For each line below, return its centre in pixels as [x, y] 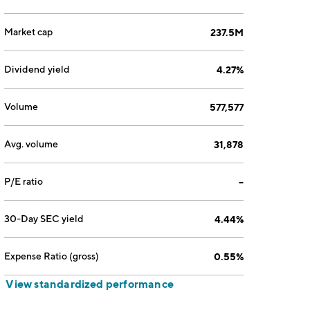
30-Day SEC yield [44, 219]
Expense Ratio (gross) [52, 256]
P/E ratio [24, 181]
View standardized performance [90, 284]
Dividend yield [37, 69]
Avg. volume [31, 144]
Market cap [29, 32]
